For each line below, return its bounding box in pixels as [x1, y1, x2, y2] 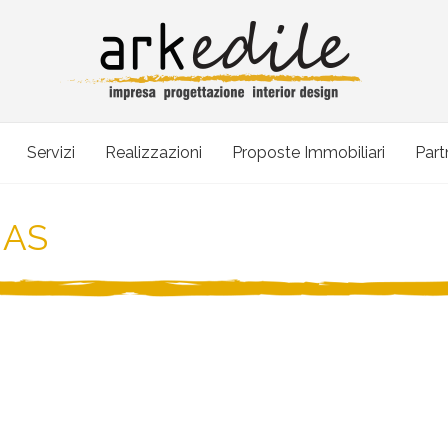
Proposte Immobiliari [231, 143, 385, 162]
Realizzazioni [104, 143, 202, 162]
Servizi [26, 143, 75, 162]
